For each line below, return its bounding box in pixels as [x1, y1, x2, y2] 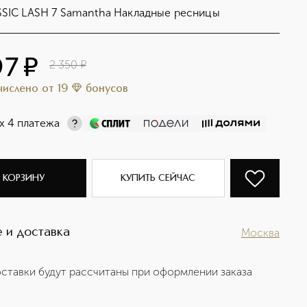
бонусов [86, 84, 129, 95]
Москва [241, 225, 280, 239]
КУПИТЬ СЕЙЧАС [121, 173, 196, 183]
